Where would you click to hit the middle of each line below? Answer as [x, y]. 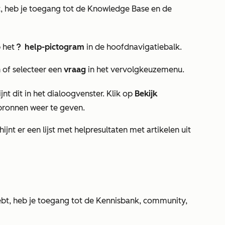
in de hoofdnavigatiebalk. [133, 47]
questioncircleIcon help [20, 48]
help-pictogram [54, 47]
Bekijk [146, 94]
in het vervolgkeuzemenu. [137, 70]
